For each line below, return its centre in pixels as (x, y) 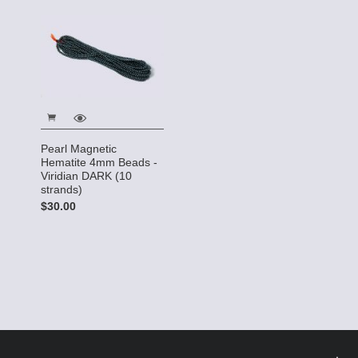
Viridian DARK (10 (86, 176)
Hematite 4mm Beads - (99, 163)
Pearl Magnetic (79, 149)
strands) (62, 190)
